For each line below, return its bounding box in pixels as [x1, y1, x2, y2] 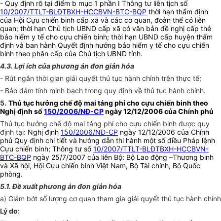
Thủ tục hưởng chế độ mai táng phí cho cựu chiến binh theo [8, 99, 208, 108]
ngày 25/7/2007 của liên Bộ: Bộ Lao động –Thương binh [31, 153, 214, 162]
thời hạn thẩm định [147, 7, 208, 16]
